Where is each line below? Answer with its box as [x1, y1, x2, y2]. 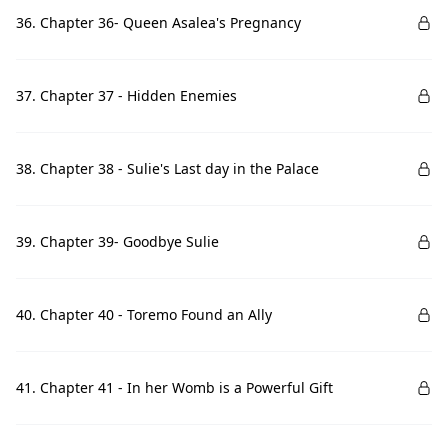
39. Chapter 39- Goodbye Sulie [16, 232, 219, 251]
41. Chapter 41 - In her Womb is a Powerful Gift [16, 378, 333, 397]
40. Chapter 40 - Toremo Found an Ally [16, 305, 272, 324]
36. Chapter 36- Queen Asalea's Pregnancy [16, 13, 301, 32]
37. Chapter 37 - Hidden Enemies [16, 86, 237, 105]
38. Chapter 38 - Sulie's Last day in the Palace [16, 159, 319, 178]
